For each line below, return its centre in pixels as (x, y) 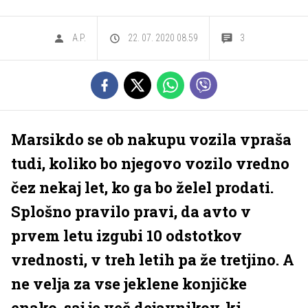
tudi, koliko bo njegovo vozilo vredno (150, 163)
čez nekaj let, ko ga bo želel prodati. (142, 187)
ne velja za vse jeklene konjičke (129, 284)
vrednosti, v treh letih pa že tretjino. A (153, 260)
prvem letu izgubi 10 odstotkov (126, 235)
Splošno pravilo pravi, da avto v (131, 211)
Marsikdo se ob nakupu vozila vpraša (151, 139)
